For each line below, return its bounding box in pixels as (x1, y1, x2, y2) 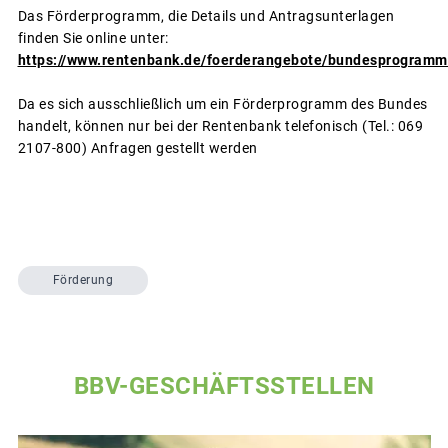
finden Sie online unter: (17, 29, 169, 46)
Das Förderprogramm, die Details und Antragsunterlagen (17, 7, 394, 24)
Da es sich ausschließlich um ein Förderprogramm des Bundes (17, 95, 428, 112)
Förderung (52, 273, 113, 288)
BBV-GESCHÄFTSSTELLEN (73, 371, 375, 400)
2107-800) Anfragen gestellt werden (17, 139, 258, 156)
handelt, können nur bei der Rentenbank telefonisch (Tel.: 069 (17, 117, 423, 134)
